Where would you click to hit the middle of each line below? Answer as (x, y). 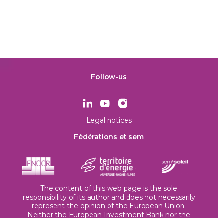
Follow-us (109, 77)
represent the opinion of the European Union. (109, 206)
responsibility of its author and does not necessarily (109, 197)
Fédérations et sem (109, 136)
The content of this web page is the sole (109, 188)
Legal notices (109, 120)
